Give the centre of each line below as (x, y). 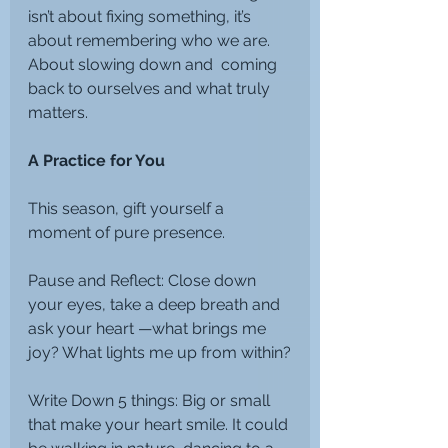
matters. (58, 112)
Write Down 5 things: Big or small (151, 400)
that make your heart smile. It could (160, 424)
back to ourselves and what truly (151, 88)
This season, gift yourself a (128, 208)
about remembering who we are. (151, 40)
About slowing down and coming (154, 64)
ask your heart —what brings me (149, 328)
